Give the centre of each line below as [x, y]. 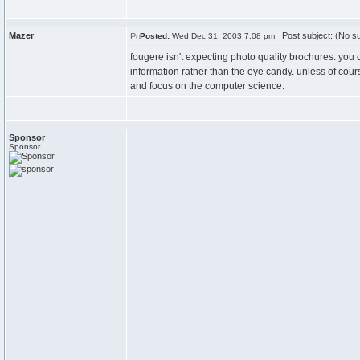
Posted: [155, 36]
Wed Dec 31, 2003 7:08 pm [222, 36]
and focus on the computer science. [207, 86]
